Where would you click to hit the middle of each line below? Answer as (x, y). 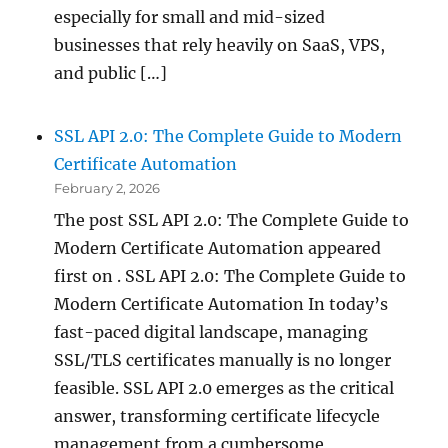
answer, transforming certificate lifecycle (217, 415)
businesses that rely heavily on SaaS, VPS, (220, 45)
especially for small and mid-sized (190, 17)
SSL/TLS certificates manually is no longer (223, 359)
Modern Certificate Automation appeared (218, 247)
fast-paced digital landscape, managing (211, 331)
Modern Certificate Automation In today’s (221, 303)
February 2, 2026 (107, 187)
